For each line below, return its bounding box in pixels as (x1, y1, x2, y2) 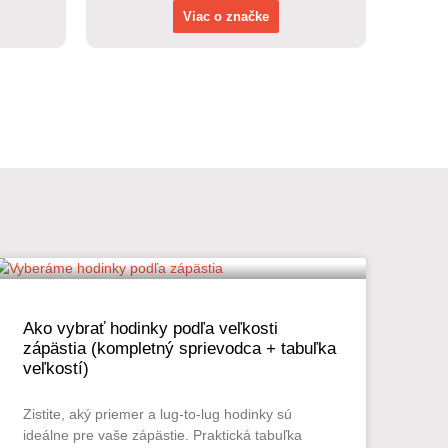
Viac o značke (183, 9, 269, 25)
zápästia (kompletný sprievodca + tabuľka (22, 339, 336, 359)
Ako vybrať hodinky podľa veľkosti (22, 319, 278, 339)
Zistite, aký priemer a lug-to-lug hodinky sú (22, 406, 292, 423)
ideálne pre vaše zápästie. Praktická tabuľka (22, 427, 302, 444)
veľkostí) (22, 359, 89, 379)
